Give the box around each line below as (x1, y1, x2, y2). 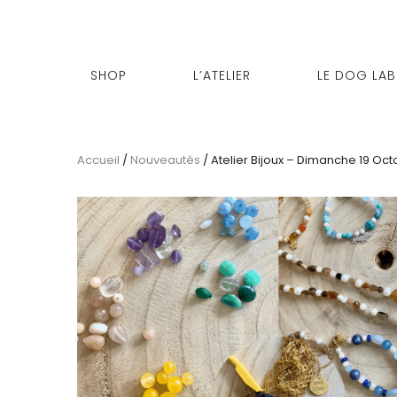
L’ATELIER (193, 66, 251, 84)
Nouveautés (130, 152, 200, 168)
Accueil (77, 152, 120, 168)
